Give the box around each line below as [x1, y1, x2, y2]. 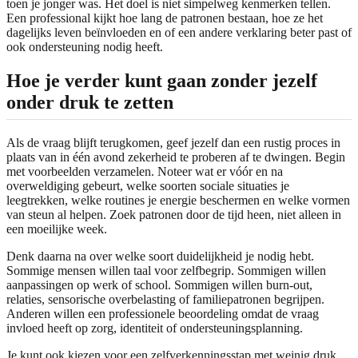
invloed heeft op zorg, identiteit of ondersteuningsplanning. [6, 320, 303, 335]
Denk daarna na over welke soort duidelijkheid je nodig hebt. [6, 249, 314, 263]
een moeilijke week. [6, 221, 107, 236]
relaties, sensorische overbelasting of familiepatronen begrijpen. [6, 292, 324, 306]
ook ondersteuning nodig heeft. [6, 39, 163, 54]
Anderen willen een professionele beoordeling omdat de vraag [6, 306, 319, 320]
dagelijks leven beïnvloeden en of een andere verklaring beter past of [6, 25, 352, 39]
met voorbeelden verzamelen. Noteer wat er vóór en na [6, 164, 283, 178]
